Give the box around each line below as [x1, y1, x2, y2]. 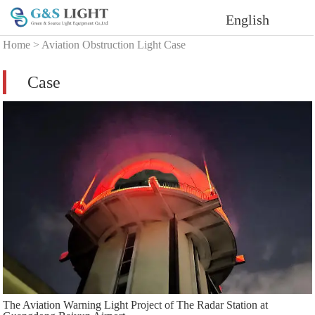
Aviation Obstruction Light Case [41, 39, 186, 51]
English [226, 12, 270, 27]
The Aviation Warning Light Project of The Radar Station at [3, 298, 269, 311]
